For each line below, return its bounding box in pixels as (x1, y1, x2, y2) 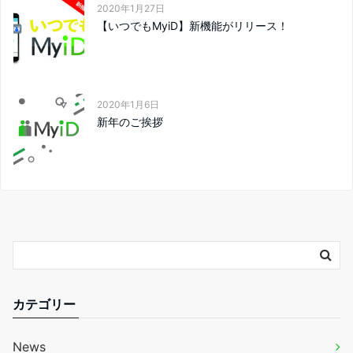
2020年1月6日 (97, 98, 159, 110)
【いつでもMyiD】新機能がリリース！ (97, 18, 288, 32)
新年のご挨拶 (97, 114, 163, 128)
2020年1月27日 (97, 2, 165, 14)
